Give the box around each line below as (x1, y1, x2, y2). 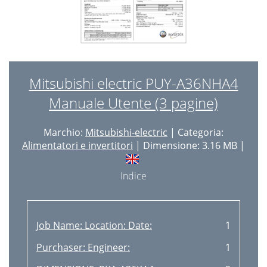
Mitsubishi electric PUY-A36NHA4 (29, 73, 238, 93)
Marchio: (44, 126, 85, 139)
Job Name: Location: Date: (36, 219, 152, 232)
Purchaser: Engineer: (36, 241, 130, 254)
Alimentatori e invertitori (22, 139, 133, 152)
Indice (120, 169, 147, 182)
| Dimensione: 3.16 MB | (133, 139, 245, 152)
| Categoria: (167, 126, 223, 139)
